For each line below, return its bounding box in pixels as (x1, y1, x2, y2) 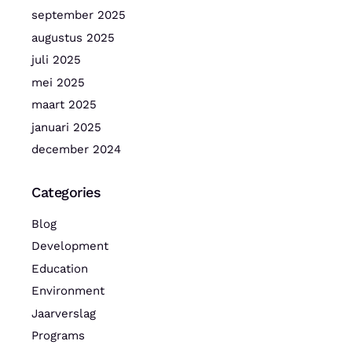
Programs (31, 328, 85, 343)
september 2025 (31, 8, 126, 23)
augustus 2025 (31, 30, 115, 45)
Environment (31, 284, 104, 299)
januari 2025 (31, 119, 101, 134)
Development (31, 239, 108, 254)
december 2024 (31, 142, 121, 157)
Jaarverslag (31, 306, 96, 321)
